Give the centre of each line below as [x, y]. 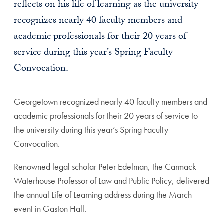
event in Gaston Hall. [50, 209]
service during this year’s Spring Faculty [93, 53]
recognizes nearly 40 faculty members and [98, 21]
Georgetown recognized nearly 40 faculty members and [111, 102]
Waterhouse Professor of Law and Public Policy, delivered [112, 181]
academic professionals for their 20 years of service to [106, 116]
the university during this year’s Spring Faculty [91, 130]
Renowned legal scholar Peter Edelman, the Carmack [105, 167]
